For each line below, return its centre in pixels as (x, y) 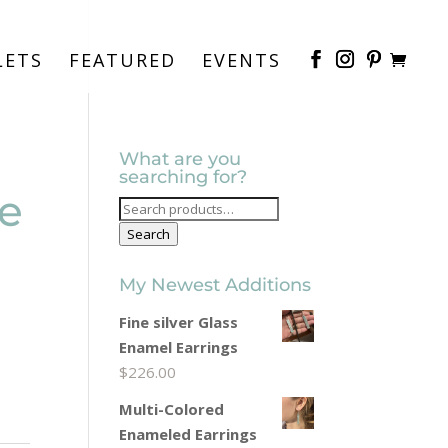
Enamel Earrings (179, 347)
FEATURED (122, 60)
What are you (180, 159)
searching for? (183, 177)
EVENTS (241, 60)
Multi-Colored (172, 409)
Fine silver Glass (179, 322)
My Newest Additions (215, 285)
